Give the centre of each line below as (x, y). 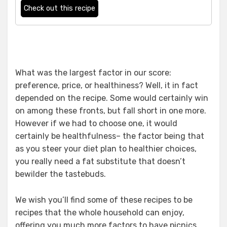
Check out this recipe (60, 9)
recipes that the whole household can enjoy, (100, 213)
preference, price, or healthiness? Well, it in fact (107, 86)
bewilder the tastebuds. (61, 174)
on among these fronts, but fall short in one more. (111, 111)
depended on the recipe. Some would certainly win (112, 98)
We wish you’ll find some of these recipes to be (104, 200)
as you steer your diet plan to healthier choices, (106, 149)
